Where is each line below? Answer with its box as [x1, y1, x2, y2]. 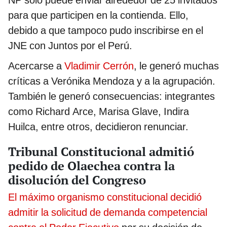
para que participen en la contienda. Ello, [8, 9, 188, 22]
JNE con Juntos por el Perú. [8, 40, 132, 52]
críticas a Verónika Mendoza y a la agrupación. [8, 75, 215, 88]
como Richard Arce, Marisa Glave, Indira [8, 105, 189, 118]
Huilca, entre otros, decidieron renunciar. [8, 121, 188, 133]
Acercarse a [8, 60, 64, 72]
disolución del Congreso [8, 171, 146, 188]
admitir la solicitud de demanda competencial [8, 206, 207, 218]
